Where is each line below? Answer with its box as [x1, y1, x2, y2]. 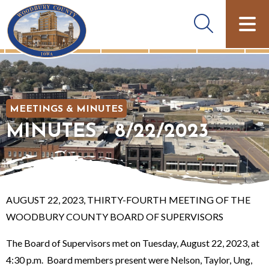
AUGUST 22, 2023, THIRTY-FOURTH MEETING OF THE [6, 193, 250, 205]
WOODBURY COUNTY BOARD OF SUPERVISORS [6, 210, 225, 222]
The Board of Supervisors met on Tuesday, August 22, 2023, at [6, 237, 259, 249]
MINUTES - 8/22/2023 [6, 122, 208, 142]
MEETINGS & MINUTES [10, 104, 123, 114]
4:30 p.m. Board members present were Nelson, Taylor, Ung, [6, 253, 252, 265]
